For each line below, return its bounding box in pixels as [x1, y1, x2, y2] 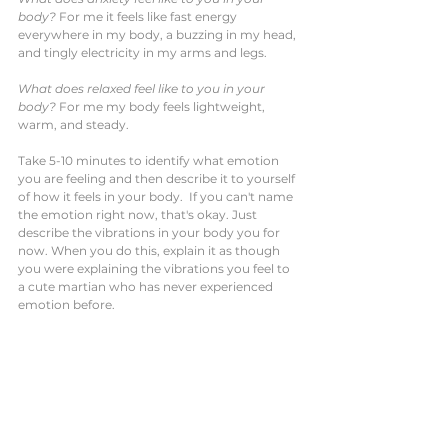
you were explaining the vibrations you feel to [18, 260, 293, 276]
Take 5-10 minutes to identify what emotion [18, 152, 282, 168]
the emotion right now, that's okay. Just [18, 206, 260, 222]
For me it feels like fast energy [56, 8, 240, 24]
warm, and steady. [18, 116, 132, 132]
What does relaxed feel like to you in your [18, 80, 268, 96]
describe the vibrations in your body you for [18, 224, 283, 240]
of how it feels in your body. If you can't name [18, 188, 296, 204]
